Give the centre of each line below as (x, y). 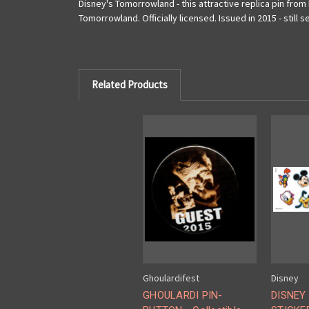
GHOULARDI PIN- (183, 296)
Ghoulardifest (171, 278)
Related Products (129, 84)
